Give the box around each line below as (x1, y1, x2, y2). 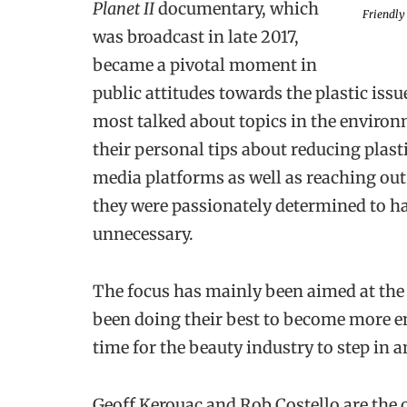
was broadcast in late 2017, (93, 25, 299, 47)
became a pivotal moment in (93, 54, 317, 75)
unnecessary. (93, 223, 194, 244)
